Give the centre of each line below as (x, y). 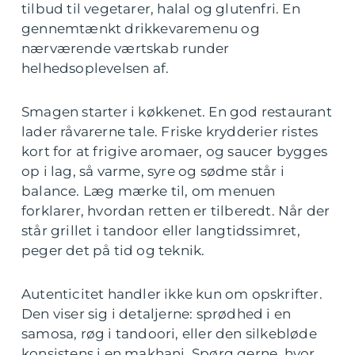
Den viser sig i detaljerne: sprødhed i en (157, 314)
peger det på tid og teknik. (113, 250)
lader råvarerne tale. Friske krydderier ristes (170, 132)
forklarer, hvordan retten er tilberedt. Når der (176, 211)
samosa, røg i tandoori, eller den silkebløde (169, 334)
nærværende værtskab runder (126, 48)
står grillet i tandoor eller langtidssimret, (161, 231)
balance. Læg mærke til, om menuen (149, 191)
